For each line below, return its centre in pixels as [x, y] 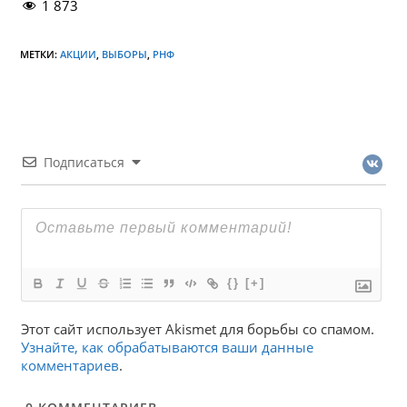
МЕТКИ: [40, 54]
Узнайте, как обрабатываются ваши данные [168, 347]
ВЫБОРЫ [125, 54]
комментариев [70, 365]
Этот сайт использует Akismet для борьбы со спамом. [198, 328]
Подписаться [84, 162]
